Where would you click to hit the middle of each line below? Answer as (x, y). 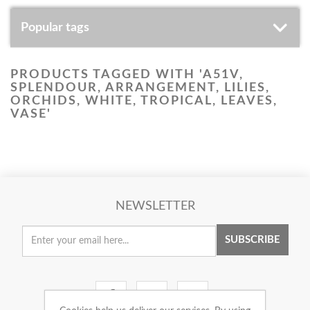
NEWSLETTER (155, 206)
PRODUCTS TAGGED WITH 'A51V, (127, 75)
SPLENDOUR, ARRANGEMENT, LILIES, (140, 88)
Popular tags (55, 28)
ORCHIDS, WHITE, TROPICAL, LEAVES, (144, 101)
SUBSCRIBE (252, 239)
